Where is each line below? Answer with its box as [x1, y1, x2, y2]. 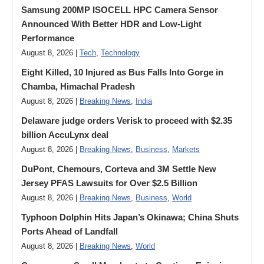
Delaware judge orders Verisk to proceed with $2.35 [21, 115, 232, 126]
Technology [101, 49, 140, 57]
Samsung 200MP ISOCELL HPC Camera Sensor [21, 5, 218, 15]
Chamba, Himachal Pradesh [21, 81, 135, 91]
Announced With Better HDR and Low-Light [21, 19, 202, 29]
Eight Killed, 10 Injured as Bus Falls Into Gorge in [21, 67, 223, 77]
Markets [172, 146, 200, 154]
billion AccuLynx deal [21, 130, 108, 140]
